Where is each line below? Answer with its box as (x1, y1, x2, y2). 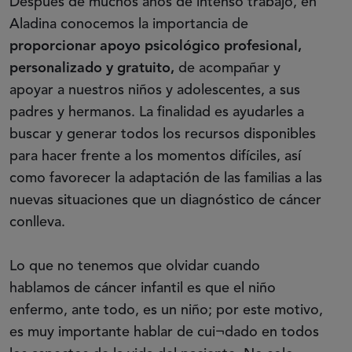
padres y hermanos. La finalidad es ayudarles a (9, 104, 304, 119)
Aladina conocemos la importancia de (9, 16, 248, 31)
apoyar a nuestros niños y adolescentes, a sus (9, 82, 300, 97)
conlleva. (9, 214, 65, 229)
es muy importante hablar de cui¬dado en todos (9, 324, 319, 339)
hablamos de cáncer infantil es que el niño (9, 280, 276, 295)
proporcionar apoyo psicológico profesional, (9, 38, 302, 53)
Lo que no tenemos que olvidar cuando (9, 258, 260, 273)
